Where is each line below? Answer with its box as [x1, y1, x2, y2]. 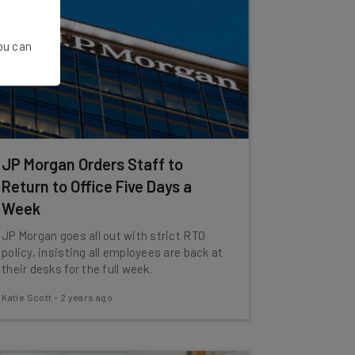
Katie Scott [2, 292, 52, 303]
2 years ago [59, 292, 113, 303]
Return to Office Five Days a [2, 177, 193, 196]
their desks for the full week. [2, 261, 152, 276]
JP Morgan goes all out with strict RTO [2, 228, 206, 242]
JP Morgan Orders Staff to [2, 155, 184, 174]
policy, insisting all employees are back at [2, 245, 223, 259]
